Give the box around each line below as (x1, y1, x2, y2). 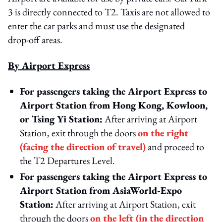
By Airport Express (8, 59, 90, 72)
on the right (138, 126, 188, 139)
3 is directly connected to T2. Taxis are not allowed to (8, 5, 210, 18)
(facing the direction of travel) (20, 140, 146, 153)
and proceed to (146, 140, 204, 153)
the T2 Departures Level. (20, 154, 115, 167)
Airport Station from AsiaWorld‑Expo (20, 184, 182, 197)
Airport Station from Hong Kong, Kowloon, (20, 99, 208, 111)
